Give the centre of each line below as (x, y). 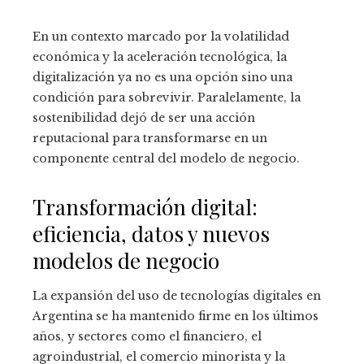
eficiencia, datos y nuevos (151, 234)
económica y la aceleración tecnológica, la (160, 57)
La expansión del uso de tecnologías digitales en (177, 296)
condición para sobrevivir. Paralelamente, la (167, 98)
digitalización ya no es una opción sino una (162, 78)
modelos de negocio (126, 261)
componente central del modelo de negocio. (166, 159)
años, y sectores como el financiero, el (147, 337)
